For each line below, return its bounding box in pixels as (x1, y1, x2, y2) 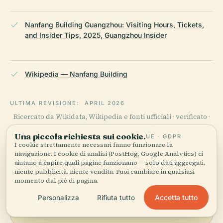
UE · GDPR (145, 132, 182, 140)
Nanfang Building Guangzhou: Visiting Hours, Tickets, (25, 20, 204, 29)
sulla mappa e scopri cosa (27, 190, 117, 201)
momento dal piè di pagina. (14, 176, 99, 185)
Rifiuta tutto (97, 193, 135, 202)
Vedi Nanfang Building (27, 179, 107, 190)
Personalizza (37, 193, 79, 202)
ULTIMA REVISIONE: (10, 99, 82, 107)
